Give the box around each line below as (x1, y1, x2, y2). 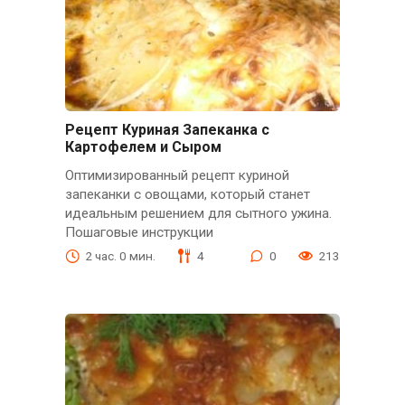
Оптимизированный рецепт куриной (64, 166, 289, 184)
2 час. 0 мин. (84, 248, 155, 263)
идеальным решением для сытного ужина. (64, 204, 332, 221)
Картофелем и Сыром (64, 138, 221, 156)
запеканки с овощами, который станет (64, 185, 310, 202)
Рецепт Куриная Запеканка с (64, 121, 269, 139)
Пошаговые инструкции (64, 223, 213, 240)
